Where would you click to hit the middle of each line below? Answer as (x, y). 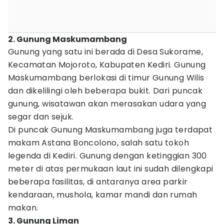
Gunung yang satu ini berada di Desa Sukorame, (105, 52)
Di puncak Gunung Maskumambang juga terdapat (110, 130)
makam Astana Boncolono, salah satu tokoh (98, 143)
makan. (23, 208)
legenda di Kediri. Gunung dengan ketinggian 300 (107, 156)
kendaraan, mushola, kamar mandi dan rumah (103, 195)
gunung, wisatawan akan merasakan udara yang (107, 104)
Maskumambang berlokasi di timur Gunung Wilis (106, 78)
